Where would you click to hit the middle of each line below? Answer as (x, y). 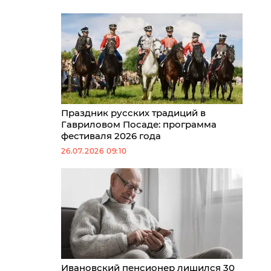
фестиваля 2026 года (111, 136)
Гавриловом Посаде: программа (139, 124)
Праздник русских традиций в (133, 113)
